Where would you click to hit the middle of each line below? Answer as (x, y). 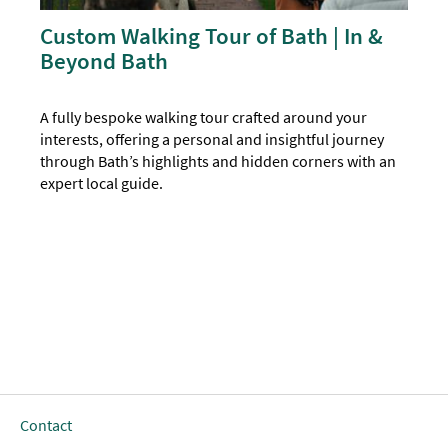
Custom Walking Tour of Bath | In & (212, 36)
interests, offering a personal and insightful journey (212, 139)
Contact (46, 425)
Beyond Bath (104, 61)
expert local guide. (102, 183)
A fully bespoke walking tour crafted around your (204, 117)
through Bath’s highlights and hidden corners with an (218, 161)
